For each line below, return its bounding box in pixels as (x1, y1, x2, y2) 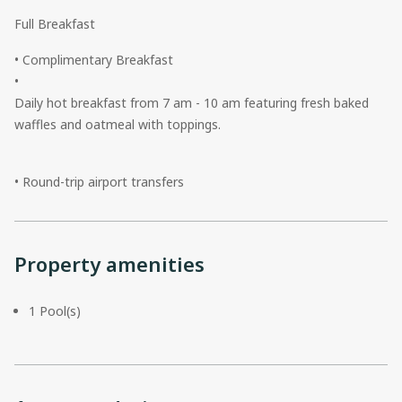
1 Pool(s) (29, 301, 81, 319)
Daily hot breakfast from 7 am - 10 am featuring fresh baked (14, 93, 369, 111)
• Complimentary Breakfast (14, 50, 173, 68)
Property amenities (14, 249, 205, 277)
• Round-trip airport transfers (14, 172, 184, 190)
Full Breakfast (14, 14, 95, 32)
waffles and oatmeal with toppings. (14, 115, 221, 133)
